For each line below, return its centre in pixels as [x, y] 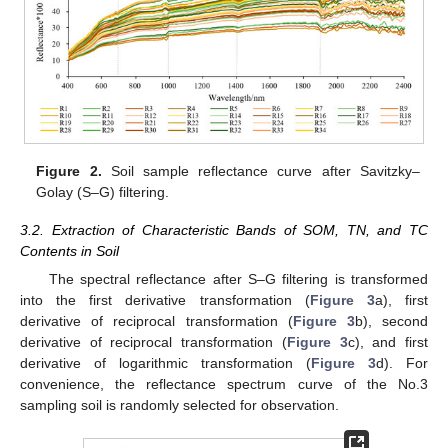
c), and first [388, 342]
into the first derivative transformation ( [165, 300]
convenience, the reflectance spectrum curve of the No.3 [224, 384]
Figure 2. [69, 170]
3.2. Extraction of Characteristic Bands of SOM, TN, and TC [224, 229]
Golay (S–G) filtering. [103, 191]
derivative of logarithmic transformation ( [165, 363]
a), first [401, 300]
